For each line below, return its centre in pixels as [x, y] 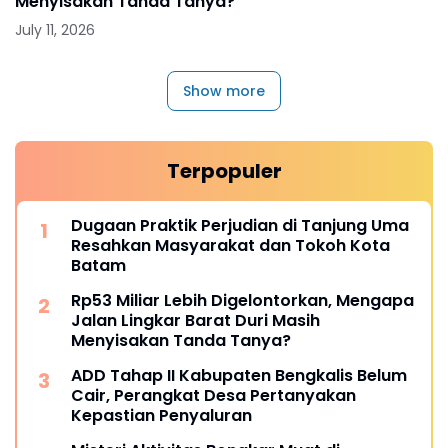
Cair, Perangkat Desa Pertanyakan [213, 396]
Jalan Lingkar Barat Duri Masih [195, 321]
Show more [224, 91]
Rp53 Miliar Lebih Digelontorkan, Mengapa [242, 301]
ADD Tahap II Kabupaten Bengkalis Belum [239, 376]
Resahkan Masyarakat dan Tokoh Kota [230, 246]
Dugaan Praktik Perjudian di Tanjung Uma [240, 226]
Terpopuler [224, 171]
